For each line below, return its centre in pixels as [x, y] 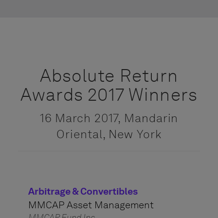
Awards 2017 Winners [109, 94]
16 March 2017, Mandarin [109, 118]
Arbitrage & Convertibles [83, 191]
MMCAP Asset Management [91, 205]
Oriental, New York [109, 134]
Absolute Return [109, 75]
